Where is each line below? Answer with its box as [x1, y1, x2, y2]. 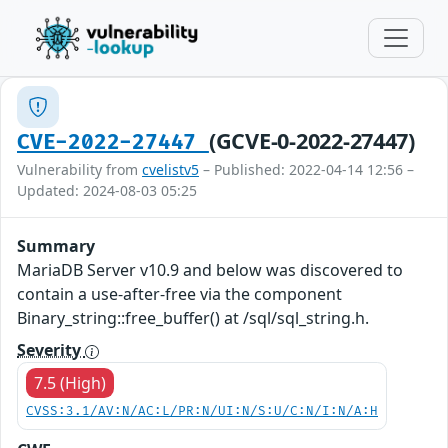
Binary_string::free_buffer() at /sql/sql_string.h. [17, 307, 369, 329]
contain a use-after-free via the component [17, 283, 342, 305]
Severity [17, 339, 85, 361]
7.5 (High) [34, 372, 106, 394]
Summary [17, 235, 95, 257]
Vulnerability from [17, 160, 142, 179]
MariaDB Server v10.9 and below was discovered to [17, 259, 403, 281]
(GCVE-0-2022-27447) [208, 126, 415, 155]
